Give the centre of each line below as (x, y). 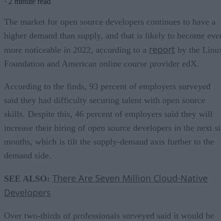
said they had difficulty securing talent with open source (105, 100)
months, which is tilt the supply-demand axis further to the (109, 141)
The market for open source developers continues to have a (110, 21)
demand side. (28, 155)
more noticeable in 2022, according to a (76, 50)
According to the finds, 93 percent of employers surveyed (107, 86)
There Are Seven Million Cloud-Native (130, 178)
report (162, 49)
